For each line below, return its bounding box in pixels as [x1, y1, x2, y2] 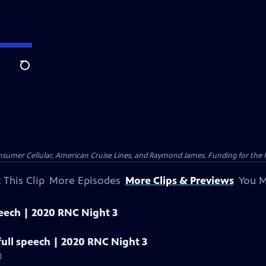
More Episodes [49, 174, 121, 187]
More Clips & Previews [125, 174, 234, 187]
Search [20, 66, 49, 78]
